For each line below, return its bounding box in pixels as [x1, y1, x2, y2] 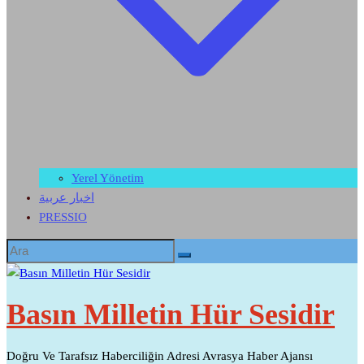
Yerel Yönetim [71, 171, 144, 185]
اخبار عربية [39, 191, 94, 205]
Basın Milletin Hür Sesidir [6, 297, 335, 331]
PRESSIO [39, 210, 87, 224]
